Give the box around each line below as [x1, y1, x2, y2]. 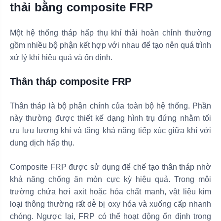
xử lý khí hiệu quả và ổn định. [10, 53, 112, 62]
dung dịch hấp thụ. [10, 138, 74, 147]
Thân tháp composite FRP [10, 75, 131, 87]
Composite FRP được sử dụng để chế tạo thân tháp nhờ [10, 162, 211, 171]
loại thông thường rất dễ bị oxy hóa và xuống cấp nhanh [10, 199, 211, 208]
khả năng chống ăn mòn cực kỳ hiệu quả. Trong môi [10, 175, 211, 184]
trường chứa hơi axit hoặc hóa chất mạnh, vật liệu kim [10, 187, 211, 196]
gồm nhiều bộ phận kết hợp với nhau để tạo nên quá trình [10, 40, 211, 49]
